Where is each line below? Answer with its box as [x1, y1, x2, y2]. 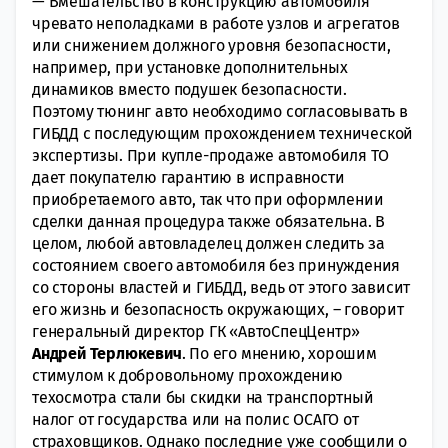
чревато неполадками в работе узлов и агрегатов [32, 13, 400, 33]
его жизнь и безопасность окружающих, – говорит [32, 299, 404, 319]
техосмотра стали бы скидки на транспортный [32, 387, 374, 407]
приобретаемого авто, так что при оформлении [32, 189, 384, 209]
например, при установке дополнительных [32, 57, 348, 77]
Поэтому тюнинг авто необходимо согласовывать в [32, 101, 408, 121]
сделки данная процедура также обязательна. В [32, 211, 386, 231]
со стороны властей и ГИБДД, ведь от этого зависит [32, 277, 411, 297]
